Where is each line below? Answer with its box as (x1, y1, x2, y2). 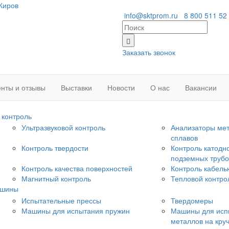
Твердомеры (171, 195, 213, 205)
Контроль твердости (21, 143, 88, 153)
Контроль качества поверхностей (21, 163, 132, 174)
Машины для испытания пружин (21, 205, 130, 216)
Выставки (61, 82, 92, 93)
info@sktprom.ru (124, 10, 178, 20)
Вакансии (185, 82, 217, 93)
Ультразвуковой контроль (21, 122, 105, 133)
